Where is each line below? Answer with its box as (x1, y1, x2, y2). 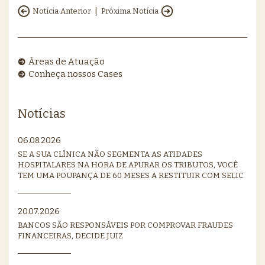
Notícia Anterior (33, 6, 91, 15)
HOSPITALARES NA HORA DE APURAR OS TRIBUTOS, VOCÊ (18, 160, 238, 170)
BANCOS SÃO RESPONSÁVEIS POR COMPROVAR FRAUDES (18, 221, 233, 230)
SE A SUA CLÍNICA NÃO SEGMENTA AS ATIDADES (18, 150, 202, 159)
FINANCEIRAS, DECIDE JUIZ (18, 231, 123, 241)
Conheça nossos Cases (28, 68, 122, 79)
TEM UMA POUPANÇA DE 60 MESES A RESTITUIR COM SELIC (18, 171, 244, 180)
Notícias (18, 106, 66, 121)
